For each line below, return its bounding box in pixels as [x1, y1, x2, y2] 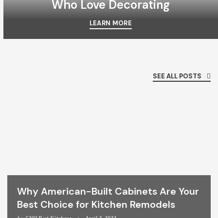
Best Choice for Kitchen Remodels [17, 198, 176, 211]
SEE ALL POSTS [153, 72, 203, 80]
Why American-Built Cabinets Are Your [17, 185, 200, 198]
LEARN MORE [89, 19, 132, 27]
